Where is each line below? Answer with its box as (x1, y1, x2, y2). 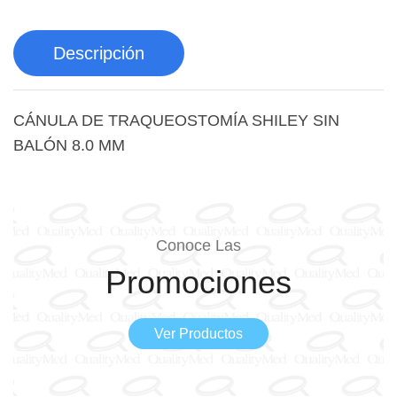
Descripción (53, 43, 144, 64)
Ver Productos (154, 325, 243, 341)
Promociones (105, 263, 292, 300)
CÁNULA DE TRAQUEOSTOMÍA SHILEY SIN (13, 112, 339, 130)
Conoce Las (156, 236, 241, 254)
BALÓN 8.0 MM (13, 136, 125, 155)
